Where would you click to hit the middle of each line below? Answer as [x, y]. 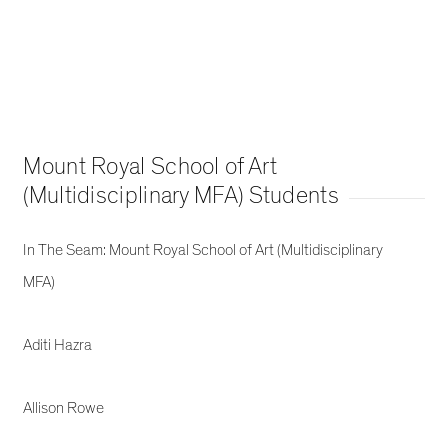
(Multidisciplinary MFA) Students [181, 195]
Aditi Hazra [58, 344]
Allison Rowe [64, 407]
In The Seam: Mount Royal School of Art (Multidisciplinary [203, 249]
